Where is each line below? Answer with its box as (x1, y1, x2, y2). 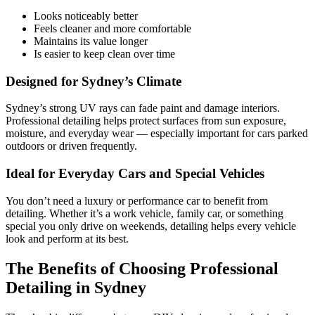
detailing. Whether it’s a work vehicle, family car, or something (6, 207, 283, 219)
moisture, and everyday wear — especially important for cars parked (6, 127, 308, 140)
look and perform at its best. (6, 232, 129, 245)
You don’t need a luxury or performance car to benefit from (6, 194, 268, 207)
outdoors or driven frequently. (6, 140, 137, 153)
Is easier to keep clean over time (34, 47, 175, 60)
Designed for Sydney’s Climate (6, 73, 181, 89)
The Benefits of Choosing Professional (6, 259, 278, 278)
